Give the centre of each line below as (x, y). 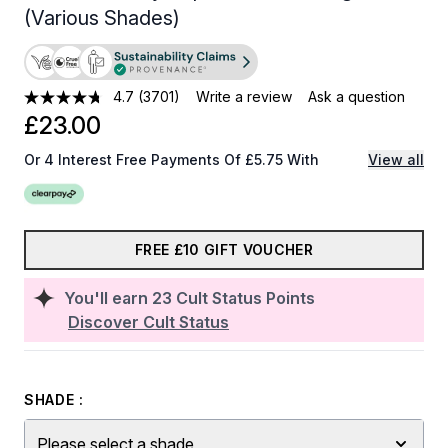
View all (396, 159)
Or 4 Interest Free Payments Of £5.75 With (171, 159)
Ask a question (357, 96)
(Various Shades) (102, 18)
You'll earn (108, 298)
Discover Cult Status (148, 322)
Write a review (244, 96)
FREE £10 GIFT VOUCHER (224, 249)
